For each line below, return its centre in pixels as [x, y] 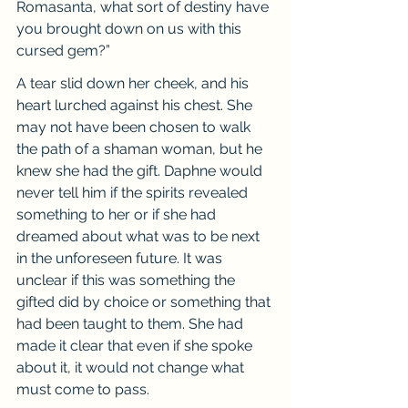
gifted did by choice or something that [145, 302]
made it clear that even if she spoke [136, 346]
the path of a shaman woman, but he [141, 149]
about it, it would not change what [132, 367]
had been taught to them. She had [132, 324]
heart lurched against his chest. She [136, 105]
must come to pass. [83, 389]
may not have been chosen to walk [135, 127]
